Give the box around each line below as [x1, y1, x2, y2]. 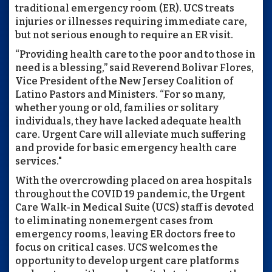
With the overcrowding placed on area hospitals [15, 174, 252, 186]
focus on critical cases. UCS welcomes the [15, 241, 218, 253]
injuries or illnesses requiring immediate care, [15, 15, 247, 27]
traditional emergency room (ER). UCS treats [15, 2, 234, 14]
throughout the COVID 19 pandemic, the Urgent [15, 188, 245, 200]
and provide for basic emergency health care [15, 141, 237, 154]
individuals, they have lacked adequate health [15, 115, 242, 127]
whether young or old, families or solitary [15, 101, 219, 114]
